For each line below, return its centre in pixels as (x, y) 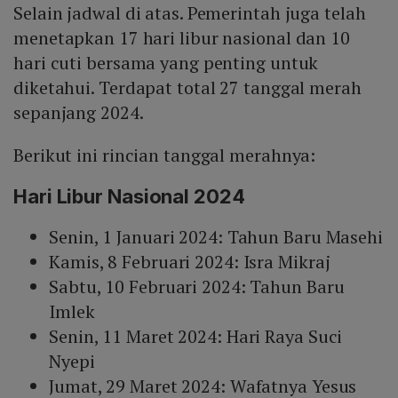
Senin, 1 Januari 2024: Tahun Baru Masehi (216, 236)
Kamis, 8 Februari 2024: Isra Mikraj (190, 261)
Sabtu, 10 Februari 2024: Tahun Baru (197, 286)
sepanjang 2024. (79, 112)
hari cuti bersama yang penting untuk (166, 62)
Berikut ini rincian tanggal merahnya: (165, 155)
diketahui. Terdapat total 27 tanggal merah (187, 87)
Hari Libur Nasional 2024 (129, 196)
